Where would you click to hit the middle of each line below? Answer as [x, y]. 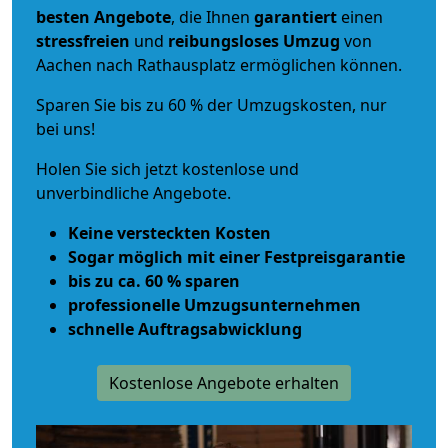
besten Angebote [103, 16]
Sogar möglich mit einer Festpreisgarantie [236, 256]
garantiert [295, 16]
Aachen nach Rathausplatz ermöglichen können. [219, 64]
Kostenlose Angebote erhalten [224, 382]
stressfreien [83, 40]
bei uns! [65, 128]
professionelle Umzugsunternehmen [214, 304]
